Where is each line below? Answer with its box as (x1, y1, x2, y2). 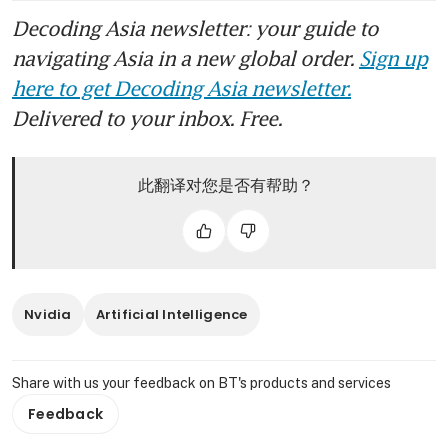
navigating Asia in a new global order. (12, 45, 359, 70)
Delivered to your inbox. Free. (12, 105, 282, 130)
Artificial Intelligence (95, 304, 248, 324)
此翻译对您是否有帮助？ (137, 173, 314, 196)
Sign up (359, 45, 427, 70)
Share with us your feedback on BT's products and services (12, 374, 391, 391)
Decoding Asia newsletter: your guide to (12, 15, 378, 40)
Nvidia (24, 304, 72, 324)
